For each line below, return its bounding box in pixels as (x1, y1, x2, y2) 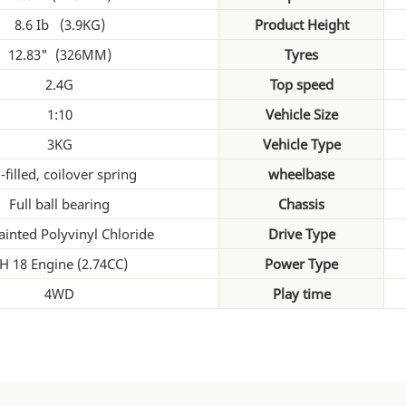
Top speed (269, 74, 333, 93)
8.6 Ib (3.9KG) (14, 14, 105, 34)
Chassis (278, 194, 324, 213)
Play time (272, 284, 331, 303)
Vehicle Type (262, 134, 341, 153)
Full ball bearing (9, 194, 110, 213)
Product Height (254, 14, 349, 34)
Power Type (265, 254, 338, 273)
